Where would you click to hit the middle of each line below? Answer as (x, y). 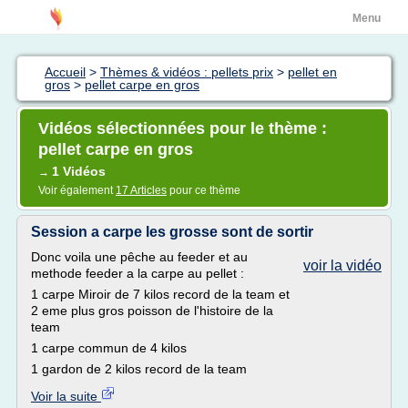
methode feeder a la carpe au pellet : (138, 273)
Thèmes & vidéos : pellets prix (187, 72)
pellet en (312, 72)
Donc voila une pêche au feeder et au (139, 257)
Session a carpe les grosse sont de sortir (172, 232)
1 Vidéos (79, 171)
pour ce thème (204, 190)
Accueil (65, 72)
